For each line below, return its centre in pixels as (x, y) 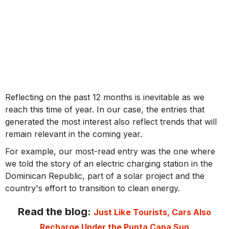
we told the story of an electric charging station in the (109, 164)
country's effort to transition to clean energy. (93, 188)
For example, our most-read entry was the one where (110, 152)
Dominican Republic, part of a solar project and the (105, 176)
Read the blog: (56, 212)
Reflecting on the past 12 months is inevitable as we (105, 97)
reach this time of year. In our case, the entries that (105, 110)
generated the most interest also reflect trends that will (111, 122)
